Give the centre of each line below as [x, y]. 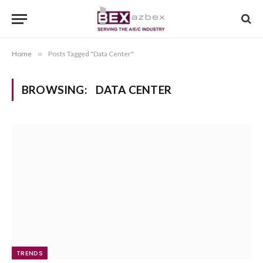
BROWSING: [56, 90]
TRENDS [30, 253]
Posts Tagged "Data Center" [91, 54]
